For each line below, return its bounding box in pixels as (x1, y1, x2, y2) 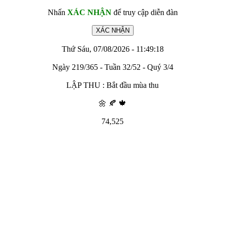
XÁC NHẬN (67, 8, 111, 17)
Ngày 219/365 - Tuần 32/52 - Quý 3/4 (52, 63, 173, 71)
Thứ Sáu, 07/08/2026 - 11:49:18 (61, 45, 164, 53)
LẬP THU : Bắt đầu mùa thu (66, 81, 159, 89)
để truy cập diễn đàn (111, 8, 178, 17)
